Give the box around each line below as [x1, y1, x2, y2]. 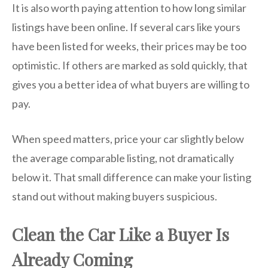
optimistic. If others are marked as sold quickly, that [12, 59, 248, 72]
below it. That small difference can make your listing [12, 170, 251, 184]
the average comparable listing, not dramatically [12, 151, 234, 165]
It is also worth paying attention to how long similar [12, 1, 246, 15]
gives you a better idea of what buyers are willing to [12, 78, 249, 92]
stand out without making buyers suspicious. [12, 190, 217, 203]
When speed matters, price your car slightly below [12, 132, 244, 146]
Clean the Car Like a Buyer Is [12, 223, 229, 246]
